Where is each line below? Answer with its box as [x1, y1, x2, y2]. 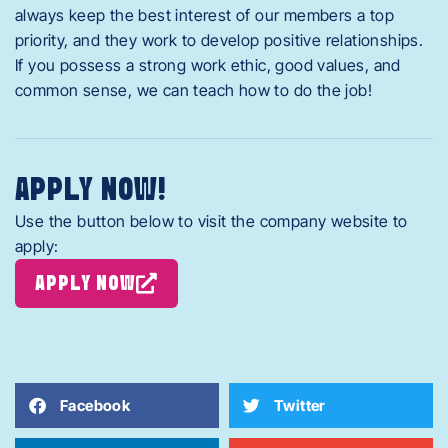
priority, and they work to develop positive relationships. [15, 30, 424, 50]
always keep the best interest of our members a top [15, 5, 394, 25]
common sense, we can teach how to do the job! [15, 80, 372, 100]
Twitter [274, 396, 326, 415]
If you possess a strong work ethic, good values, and [15, 55, 401, 75]
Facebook [60, 396, 131, 415]
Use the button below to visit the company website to [15, 211, 408, 231]
